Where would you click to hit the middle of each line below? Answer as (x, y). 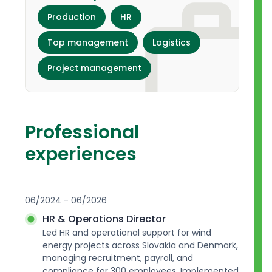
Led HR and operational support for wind (127, 233)
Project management (94, 68)
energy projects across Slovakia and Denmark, (140, 246)
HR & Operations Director (104, 219)
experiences (81, 155)
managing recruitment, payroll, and (117, 258)
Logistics (172, 43)
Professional (82, 133)
